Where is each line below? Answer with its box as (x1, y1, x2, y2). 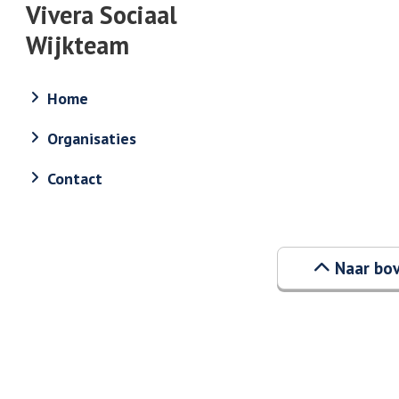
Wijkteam (26, 28, 129, 61)
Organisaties (47, 127, 136, 149)
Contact (47, 167, 102, 189)
